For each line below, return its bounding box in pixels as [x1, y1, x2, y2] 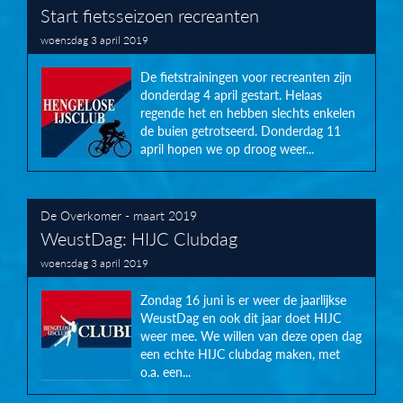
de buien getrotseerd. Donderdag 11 [140, 121, 341, 140]
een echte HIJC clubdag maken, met [140, 345, 340, 363]
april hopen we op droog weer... [140, 139, 314, 158]
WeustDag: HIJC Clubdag [40, 225, 237, 251]
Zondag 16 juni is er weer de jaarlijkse [140, 291, 346, 309]
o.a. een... [140, 363, 191, 381]
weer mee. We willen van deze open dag [140, 327, 362, 345]
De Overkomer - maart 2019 [40, 205, 197, 224]
